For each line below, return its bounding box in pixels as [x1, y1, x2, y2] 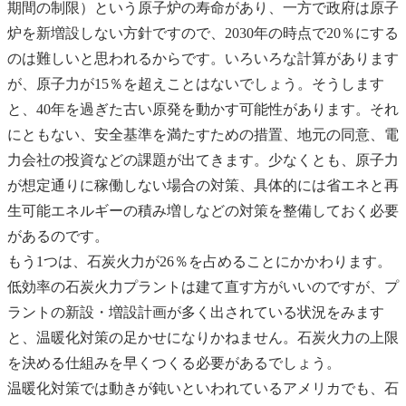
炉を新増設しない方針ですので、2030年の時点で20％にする [7, 24, 399, 41]
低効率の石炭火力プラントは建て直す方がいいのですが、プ [7, 278, 399, 295]
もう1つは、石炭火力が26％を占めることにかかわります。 [7, 253, 391, 269]
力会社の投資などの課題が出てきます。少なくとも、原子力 [7, 151, 399, 168]
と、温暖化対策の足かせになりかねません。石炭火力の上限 [7, 329, 399, 345]
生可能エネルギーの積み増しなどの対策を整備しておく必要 [7, 202, 399, 218]
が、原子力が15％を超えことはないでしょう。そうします [7, 75, 384, 92]
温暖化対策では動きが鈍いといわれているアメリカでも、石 [7, 380, 399, 396]
